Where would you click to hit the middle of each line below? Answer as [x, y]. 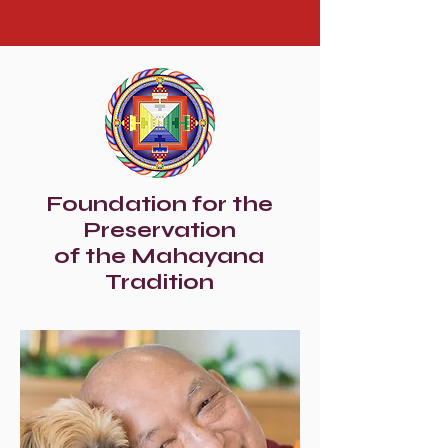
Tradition [159, 282]
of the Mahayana [159, 256]
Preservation [159, 230]
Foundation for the [159, 204]
